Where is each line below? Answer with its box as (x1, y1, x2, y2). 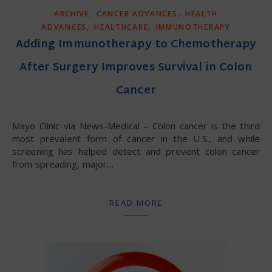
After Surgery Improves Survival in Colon (19, 57, 253, 78)
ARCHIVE (53, 8, 89, 19)
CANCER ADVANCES (97, 8, 178, 19)
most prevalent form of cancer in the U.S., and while (12, 132, 260, 144)
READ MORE (109, 197, 163, 208)
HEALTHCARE (94, 21, 149, 32)
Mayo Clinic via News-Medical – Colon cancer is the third (12, 119, 21, 132)
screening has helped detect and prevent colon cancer (12, 144, 260, 157)
